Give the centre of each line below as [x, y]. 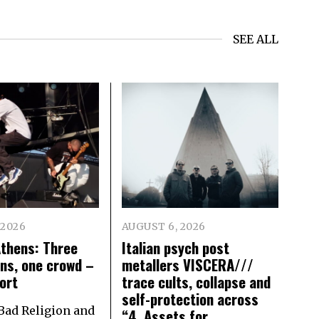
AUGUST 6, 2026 [163, 227]
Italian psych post [175, 248]
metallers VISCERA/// [187, 265]
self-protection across [190, 299]
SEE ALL [256, 40]
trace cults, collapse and [196, 282]
